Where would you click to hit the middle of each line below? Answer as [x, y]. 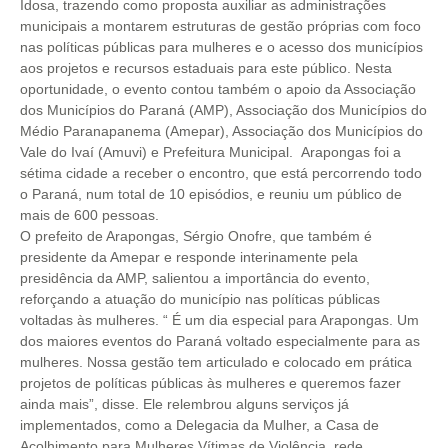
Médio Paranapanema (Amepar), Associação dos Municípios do [221, 131]
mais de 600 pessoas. [91, 215]
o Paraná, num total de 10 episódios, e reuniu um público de [211, 194]
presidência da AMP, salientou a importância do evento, [195, 278]
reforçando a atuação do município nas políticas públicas [200, 299]
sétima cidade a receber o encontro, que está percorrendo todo [221, 173]
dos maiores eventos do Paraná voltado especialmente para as [220, 341]
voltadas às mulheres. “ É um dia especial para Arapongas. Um [219, 320]
